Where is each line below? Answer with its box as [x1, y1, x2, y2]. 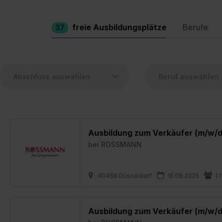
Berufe [182, 22, 208, 32]
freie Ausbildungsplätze [72, 22, 166, 32]
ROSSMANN [101, 140, 142, 149]
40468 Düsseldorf [98, 172, 152, 179]
